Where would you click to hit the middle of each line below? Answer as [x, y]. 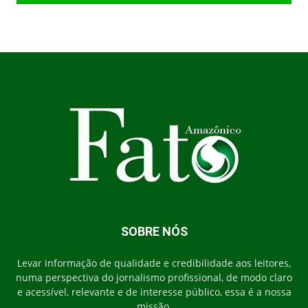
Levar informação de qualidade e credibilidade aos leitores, [154, 263]
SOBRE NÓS [154, 232]
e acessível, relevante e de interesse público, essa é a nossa [154, 292]
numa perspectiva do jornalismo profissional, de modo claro [154, 278]
